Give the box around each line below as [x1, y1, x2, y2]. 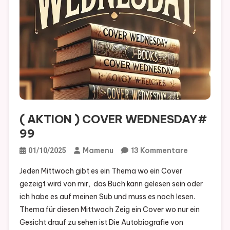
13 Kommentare [130, 146, 188, 156]
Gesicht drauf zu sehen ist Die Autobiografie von [19, 218, 183, 227]
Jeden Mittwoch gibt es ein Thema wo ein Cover [19, 166, 184, 176]
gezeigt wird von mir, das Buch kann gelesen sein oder [19, 179, 203, 189]
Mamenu [82, 146, 113, 156]
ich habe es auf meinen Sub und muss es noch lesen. [19, 192, 195, 202]
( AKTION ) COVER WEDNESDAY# [19, 112, 207, 127]
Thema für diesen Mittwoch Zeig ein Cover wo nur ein [19, 205, 200, 215]
